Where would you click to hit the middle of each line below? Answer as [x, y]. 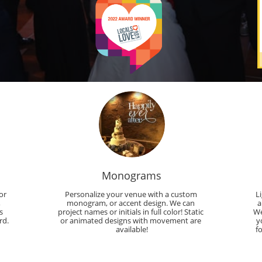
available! [132, 229]
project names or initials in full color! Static [131, 212]
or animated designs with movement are [131, 220]
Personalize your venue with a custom [131, 194]
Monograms [132, 175]
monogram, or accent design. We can [131, 203]
